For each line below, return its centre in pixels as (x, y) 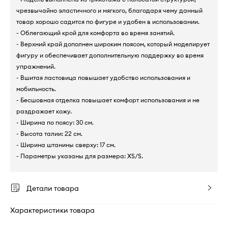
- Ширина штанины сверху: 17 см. (66, 145)
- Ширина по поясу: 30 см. (55, 122)
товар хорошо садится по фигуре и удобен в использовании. (108, 21)
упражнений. (36, 66)
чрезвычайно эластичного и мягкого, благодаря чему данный (109, 10)
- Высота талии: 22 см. (49, 133)
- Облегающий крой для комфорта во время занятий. (95, 33)
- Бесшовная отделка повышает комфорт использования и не (108, 100)
